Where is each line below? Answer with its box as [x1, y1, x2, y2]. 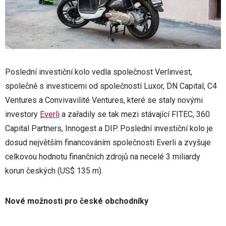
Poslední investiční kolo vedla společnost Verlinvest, [5, 67, 192, 77]
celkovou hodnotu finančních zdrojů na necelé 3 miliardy [5, 151, 200, 161]
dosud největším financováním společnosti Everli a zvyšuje [5, 137, 211, 147]
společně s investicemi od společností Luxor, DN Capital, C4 [5, 81, 217, 91]
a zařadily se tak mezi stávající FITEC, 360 [60, 109, 210, 119]
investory [5, 109, 40, 119]
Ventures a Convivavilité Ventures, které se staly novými [5, 95, 203, 105]
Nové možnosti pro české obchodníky [5, 196, 148, 206]
